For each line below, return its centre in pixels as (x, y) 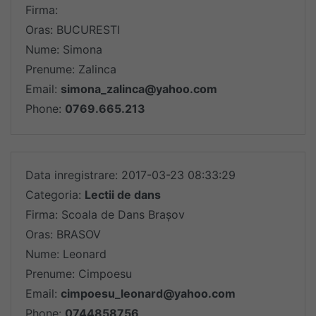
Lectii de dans (123, 195)
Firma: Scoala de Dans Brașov (105, 214)
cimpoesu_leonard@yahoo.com (148, 293)
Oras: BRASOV (63, 234)
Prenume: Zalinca (71, 69)
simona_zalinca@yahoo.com (139, 89)
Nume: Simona (64, 49)
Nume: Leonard (66, 254)
